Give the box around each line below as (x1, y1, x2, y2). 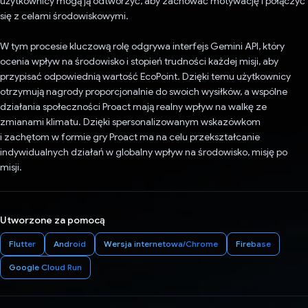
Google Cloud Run (9, 262, 82, 273)
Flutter (9, 239, 36, 250)
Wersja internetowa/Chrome (104, 239, 218, 250)
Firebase (236, 239, 271, 250)
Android (54, 239, 86, 250)
